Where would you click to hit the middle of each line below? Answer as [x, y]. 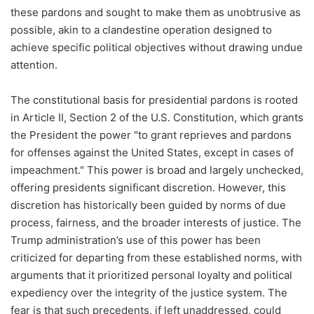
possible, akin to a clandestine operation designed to [141, 30]
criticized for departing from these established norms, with [156, 258]
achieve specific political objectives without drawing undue [157, 48]
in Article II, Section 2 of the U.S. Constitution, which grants [157, 118]
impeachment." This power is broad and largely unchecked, [157, 170]
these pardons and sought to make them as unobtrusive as [156, 13]
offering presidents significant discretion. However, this [148, 188]
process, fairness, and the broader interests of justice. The [156, 223]
